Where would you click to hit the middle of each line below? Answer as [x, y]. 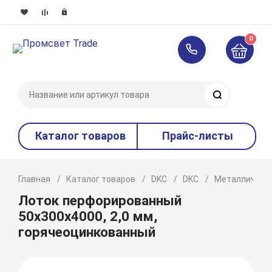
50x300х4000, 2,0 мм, [88, 216]
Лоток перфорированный [100, 200]
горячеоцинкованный [87, 232]
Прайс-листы [198, 136]
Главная [35, 179]
